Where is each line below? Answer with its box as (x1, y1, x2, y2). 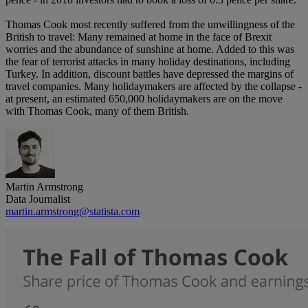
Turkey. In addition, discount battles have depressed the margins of (5, 68, 294, 80)
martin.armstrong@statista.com (5, 206, 140, 218)
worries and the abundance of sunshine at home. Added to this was (5, 43, 294, 56)
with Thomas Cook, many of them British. (5, 105, 189, 118)
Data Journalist (5, 193, 70, 206)
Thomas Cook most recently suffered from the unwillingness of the (5, 19, 295, 31)
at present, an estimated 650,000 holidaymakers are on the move (5, 93, 283, 105)
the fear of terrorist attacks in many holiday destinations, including (5, 56, 290, 68)
